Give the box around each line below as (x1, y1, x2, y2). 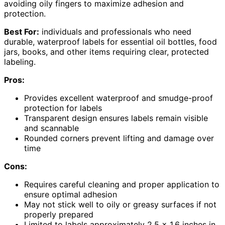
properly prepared (24, 209, 93, 219)
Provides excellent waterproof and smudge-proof (24, 92, 213, 103)
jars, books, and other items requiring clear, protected (4, 46, 209, 57)
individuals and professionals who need (39, 26, 191, 37)
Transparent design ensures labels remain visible (24, 113, 208, 123)
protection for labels (24, 102, 102, 113)
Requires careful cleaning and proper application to (24, 179, 219, 189)
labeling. (4, 56, 36, 67)
